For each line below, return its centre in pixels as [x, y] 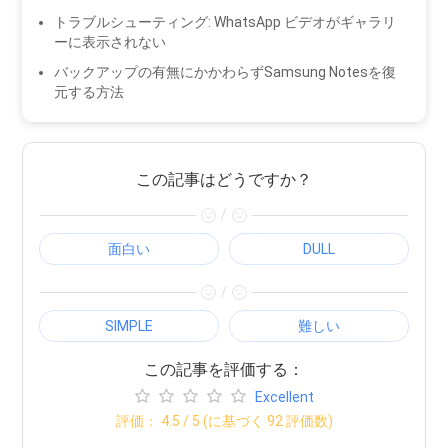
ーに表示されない [110, 41]
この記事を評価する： [224, 370]
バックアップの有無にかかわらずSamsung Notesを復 [225, 71]
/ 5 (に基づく [223, 421]
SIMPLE [129, 326]
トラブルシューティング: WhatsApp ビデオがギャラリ [225, 21]
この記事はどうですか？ [224, 179]
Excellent [284, 397]
